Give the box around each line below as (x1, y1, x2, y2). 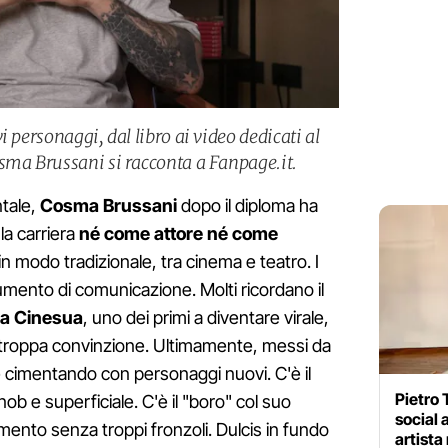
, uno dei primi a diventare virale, (83, 306, 329, 328)
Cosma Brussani (40, 194, 177, 216)
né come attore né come (79, 222, 278, 244)
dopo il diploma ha (177, 194, 318, 216)
